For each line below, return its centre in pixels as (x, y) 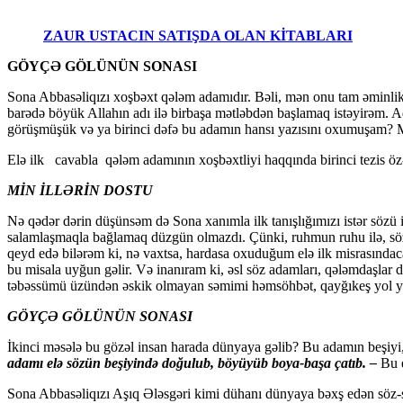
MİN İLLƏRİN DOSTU (80, 190)
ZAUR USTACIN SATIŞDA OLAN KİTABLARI (198, 35)
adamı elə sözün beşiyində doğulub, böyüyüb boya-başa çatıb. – (194, 363)
